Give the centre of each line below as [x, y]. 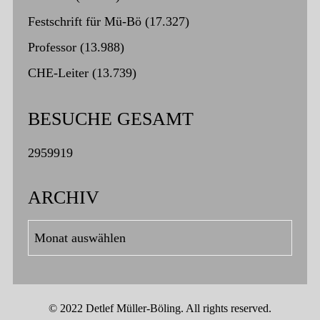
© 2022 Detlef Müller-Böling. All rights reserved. [160, 309]
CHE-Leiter [58, 73]
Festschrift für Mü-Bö [84, 22]
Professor [52, 47]
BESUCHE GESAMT [110, 119]
